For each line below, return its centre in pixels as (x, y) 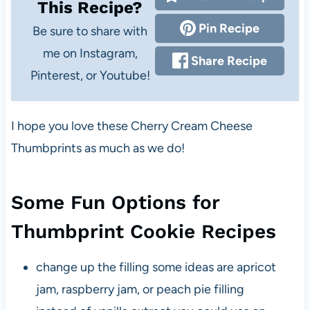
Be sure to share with (37, 31)
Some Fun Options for (115, 202)
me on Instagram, (90, 53)
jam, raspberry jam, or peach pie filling (140, 289)
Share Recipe (228, 61)
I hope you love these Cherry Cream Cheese (131, 126)
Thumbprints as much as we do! (98, 148)
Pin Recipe (228, 28)
